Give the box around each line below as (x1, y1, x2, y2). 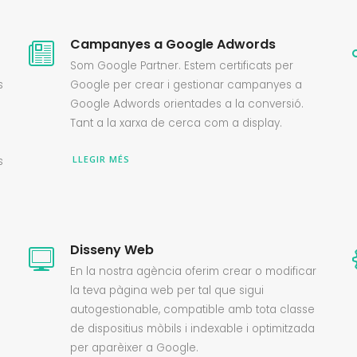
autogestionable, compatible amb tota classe (70, 302, 316, 317)
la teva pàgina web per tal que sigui (70, 283, 265, 298)
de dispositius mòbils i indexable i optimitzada (70, 321, 316, 336)
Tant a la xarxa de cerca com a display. (70, 116, 283, 131)
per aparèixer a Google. (70, 340, 199, 355)
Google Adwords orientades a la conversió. (70, 96, 304, 112)
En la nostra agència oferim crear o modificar (70, 264, 317, 279)
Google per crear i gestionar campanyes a (70, 77, 303, 92)
